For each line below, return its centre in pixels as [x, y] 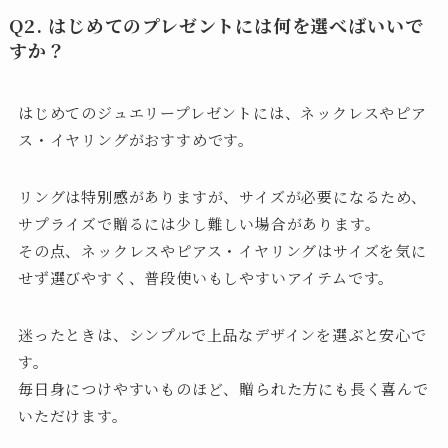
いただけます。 [72, 416]
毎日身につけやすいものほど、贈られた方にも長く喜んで [223, 389]
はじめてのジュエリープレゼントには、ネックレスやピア [222, 113]
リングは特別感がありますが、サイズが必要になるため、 [222, 197]
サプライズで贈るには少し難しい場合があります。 [199, 224]
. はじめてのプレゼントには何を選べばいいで [229, 25]
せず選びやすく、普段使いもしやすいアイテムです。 [206, 278]
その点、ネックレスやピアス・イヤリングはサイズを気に [222, 251]
